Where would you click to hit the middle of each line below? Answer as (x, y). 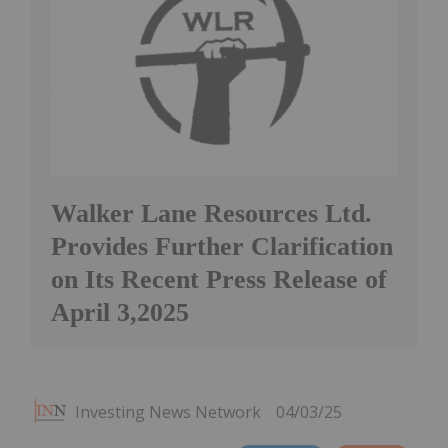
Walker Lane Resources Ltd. (211, 213)
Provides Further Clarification (222, 246)
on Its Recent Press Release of (219, 279)
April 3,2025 (120, 312)
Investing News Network (168, 411)
